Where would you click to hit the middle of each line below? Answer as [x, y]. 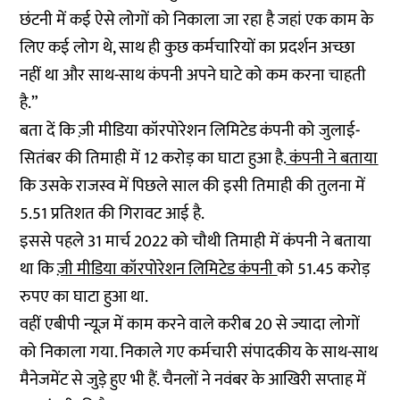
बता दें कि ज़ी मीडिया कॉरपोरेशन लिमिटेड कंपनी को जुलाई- [190, 131]
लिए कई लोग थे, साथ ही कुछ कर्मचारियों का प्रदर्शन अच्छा [188, 48]
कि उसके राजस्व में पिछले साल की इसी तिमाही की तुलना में [193, 186]
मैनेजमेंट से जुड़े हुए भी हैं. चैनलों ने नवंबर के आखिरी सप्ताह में [193, 380]
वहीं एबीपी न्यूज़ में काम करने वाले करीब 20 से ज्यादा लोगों [190, 325]
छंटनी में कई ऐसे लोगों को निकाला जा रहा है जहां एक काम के [197, 20]
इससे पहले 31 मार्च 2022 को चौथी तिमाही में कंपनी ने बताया [196, 242]
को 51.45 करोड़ [324, 269]
